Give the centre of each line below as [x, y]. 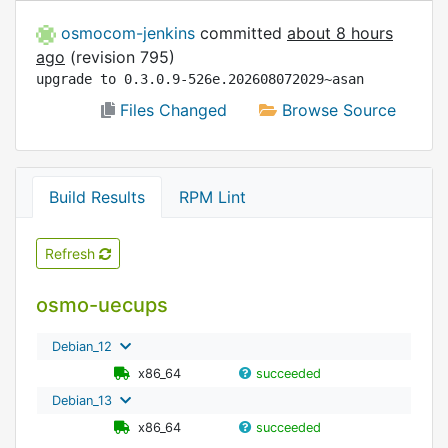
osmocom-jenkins [130, 33]
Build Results [97, 197]
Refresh [72, 254]
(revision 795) [120, 57]
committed [243, 33]
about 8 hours [340, 33]
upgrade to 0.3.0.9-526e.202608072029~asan [200, 79]
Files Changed [171, 110]
